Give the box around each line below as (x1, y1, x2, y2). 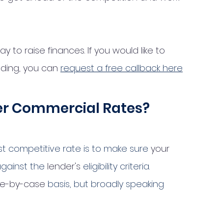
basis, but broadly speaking (45, 178, 166, 190)
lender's (47, 160, 81, 172)
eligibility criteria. (81, 160, 152, 172)
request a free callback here (60, 62, 183, 74)
